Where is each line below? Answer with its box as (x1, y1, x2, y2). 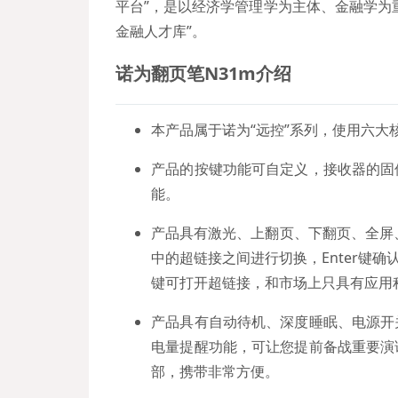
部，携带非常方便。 (151, 362, 280, 381)
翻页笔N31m (151, 61, 257, 85)
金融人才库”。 (115, 21, 207, 41)
